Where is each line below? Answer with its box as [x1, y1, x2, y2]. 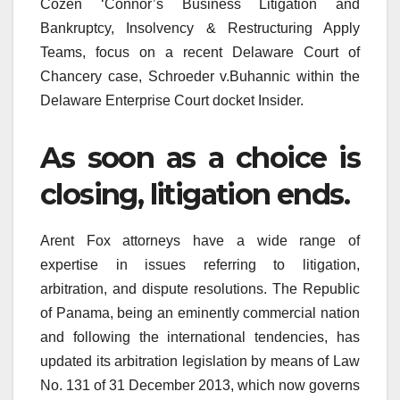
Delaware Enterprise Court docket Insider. [40, 92, 304, 108]
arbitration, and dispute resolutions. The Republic [40, 280, 360, 296]
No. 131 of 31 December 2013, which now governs [40, 377, 360, 393]
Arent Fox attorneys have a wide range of [40, 232, 360, 248]
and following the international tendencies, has [40, 329, 360, 345]
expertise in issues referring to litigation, [40, 256, 360, 272]
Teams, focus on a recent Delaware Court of [40, 44, 360, 60]
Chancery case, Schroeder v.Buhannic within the [40, 68, 360, 84]
